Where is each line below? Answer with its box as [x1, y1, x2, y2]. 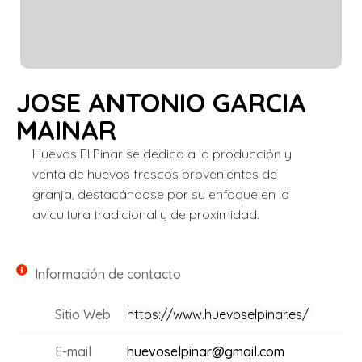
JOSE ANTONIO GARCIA [16, 86, 306, 119]
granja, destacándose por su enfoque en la [32, 186, 289, 202]
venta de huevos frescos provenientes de [32, 166, 277, 182]
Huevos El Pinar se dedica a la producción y [32, 145, 292, 162]
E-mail [54, 343, 91, 360]
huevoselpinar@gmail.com [126, 343, 284, 360]
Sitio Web [54, 306, 111, 323]
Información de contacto [34, 266, 181, 283]
